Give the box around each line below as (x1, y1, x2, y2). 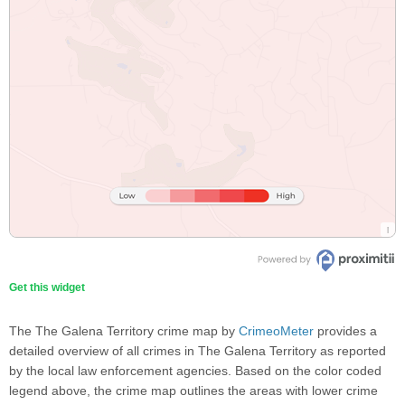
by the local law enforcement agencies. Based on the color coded (9, 363, 381, 378)
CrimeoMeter (239, 323, 314, 338)
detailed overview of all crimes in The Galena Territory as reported (9, 343, 386, 358)
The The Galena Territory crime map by (9, 323, 239, 338)
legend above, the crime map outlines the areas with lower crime (9, 382, 378, 398)
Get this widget (9, 280, 85, 294)
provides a (314, 323, 377, 338)
